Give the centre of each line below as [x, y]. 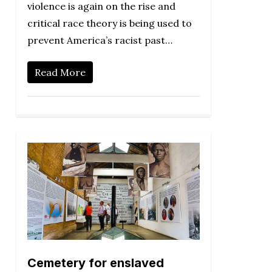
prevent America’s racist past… [100, 40]
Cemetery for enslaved [95, 263]
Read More [60, 73]
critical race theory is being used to [109, 23]
